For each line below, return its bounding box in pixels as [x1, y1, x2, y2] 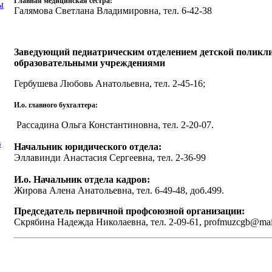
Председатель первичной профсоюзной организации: [14, 205, 245, 216]
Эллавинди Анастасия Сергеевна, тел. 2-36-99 [14, 152, 211, 163]
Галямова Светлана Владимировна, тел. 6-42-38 [14, 5, 212, 16]
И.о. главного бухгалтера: [14, 100, 98, 109]
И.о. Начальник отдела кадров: [14, 174, 150, 185]
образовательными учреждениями [14, 57, 165, 68]
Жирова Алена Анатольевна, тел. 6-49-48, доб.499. [14, 185, 224, 195]
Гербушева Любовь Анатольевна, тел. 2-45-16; [14, 78, 205, 89]
